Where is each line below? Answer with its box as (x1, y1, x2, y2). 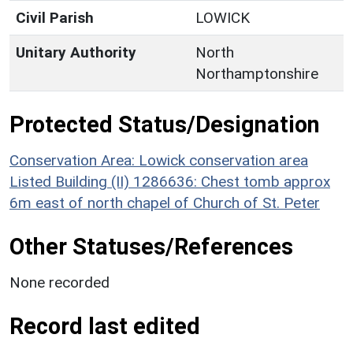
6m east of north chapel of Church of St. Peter (9, 194, 320, 213)
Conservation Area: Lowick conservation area (9, 151, 308, 170)
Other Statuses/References (9, 233, 293, 261)
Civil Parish (16, 9, 94, 28)
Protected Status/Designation (9, 111, 320, 139)
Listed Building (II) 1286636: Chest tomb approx (9, 173, 330, 191)
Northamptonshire (195, 65, 318, 84)
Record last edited (9, 313, 200, 340)
